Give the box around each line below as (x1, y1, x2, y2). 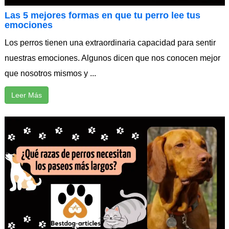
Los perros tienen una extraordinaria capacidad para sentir (4, 38, 216, 48)
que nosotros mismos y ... (4, 69, 96, 78)
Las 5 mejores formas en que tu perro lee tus (4, 10, 200, 21)
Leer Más (11, 91, 42, 100)
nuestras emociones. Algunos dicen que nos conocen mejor (4, 54, 220, 63)
